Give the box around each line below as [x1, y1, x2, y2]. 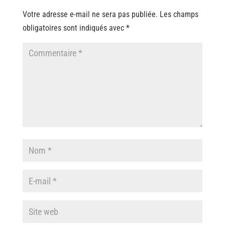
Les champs [159, 9, 198, 19]
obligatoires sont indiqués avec [22, 23, 126, 33]
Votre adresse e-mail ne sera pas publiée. [22, 9, 158, 19]
